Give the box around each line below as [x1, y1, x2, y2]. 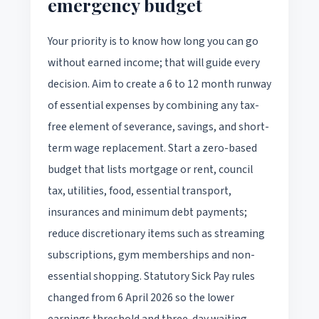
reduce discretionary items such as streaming [48, 225, 265, 241]
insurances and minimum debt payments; [48, 204, 247, 220]
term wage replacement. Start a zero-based [48, 140, 257, 156]
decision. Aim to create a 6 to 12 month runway [48, 75, 271, 92]
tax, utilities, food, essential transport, [48, 182, 231, 199]
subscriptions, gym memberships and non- [48, 246, 255, 263]
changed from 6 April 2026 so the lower [48, 289, 234, 305]
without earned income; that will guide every [48, 54, 260, 70]
